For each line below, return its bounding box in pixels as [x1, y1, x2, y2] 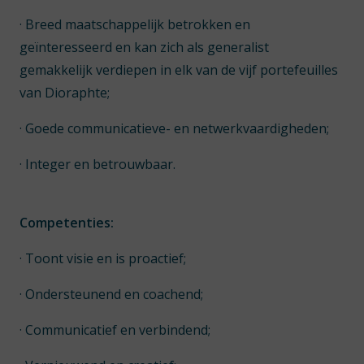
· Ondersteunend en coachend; [19, 285, 203, 303]
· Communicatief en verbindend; [19, 321, 210, 339]
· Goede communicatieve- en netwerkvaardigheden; [19, 119, 329, 137]
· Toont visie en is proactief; [19, 249, 186, 267]
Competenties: [19, 214, 114, 232]
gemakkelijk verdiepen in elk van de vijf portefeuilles [19, 61, 338, 79]
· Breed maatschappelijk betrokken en [19, 15, 250, 33]
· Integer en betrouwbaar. [19, 155, 175, 173]
